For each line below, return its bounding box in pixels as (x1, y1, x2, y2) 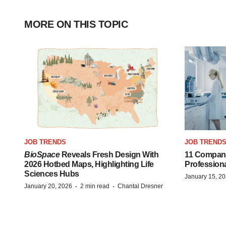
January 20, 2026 (24, 182, 72, 190)
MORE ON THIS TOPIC (24, 19, 128, 30)
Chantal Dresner (118, 182, 163, 190)
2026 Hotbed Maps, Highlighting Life (24, 159, 154, 168)
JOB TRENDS (24, 138, 66, 146)
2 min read (80, 182, 109, 190)
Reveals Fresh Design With (60, 150, 158, 159)
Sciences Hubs (24, 169, 79, 178)
